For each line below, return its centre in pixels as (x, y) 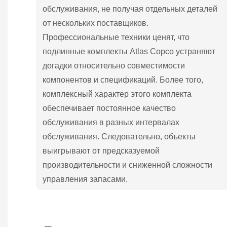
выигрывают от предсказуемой (101, 150)
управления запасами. (85, 179)
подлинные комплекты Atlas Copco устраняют (129, 51)
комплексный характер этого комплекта (117, 94)
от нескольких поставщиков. (96, 23)
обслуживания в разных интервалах (111, 122)
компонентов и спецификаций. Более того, (123, 80)
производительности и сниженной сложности (128, 165)
